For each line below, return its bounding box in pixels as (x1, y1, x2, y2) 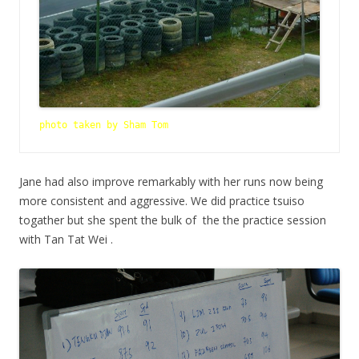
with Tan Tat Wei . (19, 231, 113, 247)
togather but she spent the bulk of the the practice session (19, 212, 326, 228)
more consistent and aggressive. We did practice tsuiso (19, 192, 305, 208)
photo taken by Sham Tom (39, 119, 168, 131)
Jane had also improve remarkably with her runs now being (19, 173, 323, 189)
